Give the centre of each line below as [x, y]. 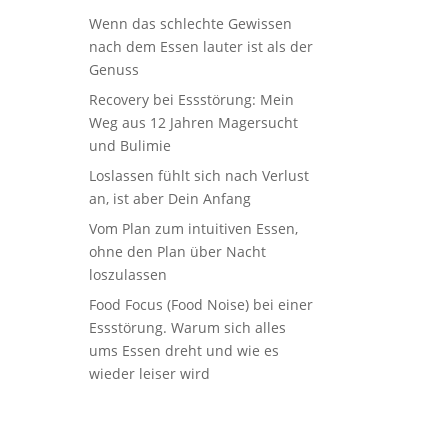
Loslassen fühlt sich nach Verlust [199, 175]
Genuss [114, 69]
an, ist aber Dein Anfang [170, 198]
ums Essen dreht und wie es [184, 350]
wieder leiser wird [150, 373]
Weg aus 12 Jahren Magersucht [194, 122]
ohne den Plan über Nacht [178, 251]
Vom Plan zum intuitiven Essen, [194, 228]
